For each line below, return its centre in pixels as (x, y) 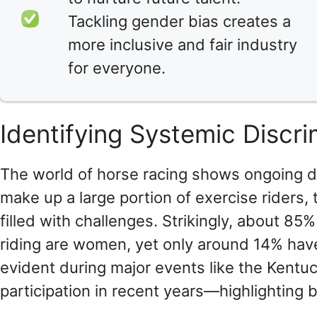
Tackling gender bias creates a (179, 22)
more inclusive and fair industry (183, 45)
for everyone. (117, 68)
